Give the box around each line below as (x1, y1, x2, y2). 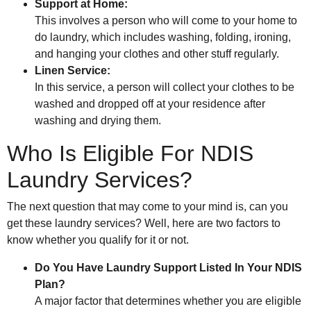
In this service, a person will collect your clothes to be (35, 81, 294, 94)
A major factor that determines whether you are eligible (35, 295, 301, 308)
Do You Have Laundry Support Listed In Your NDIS (35, 262, 302, 274)
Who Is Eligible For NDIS (7, 141, 253, 167)
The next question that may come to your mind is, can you (7, 201, 288, 213)
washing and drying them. (35, 115, 161, 127)
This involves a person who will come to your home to (35, 15, 297, 27)
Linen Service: (35, 65, 110, 77)
